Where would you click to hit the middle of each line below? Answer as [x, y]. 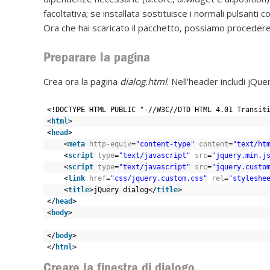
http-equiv [110, 144]
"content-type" [165, 144]
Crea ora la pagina [82, 81]
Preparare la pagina [97, 57]
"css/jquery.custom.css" [159, 178]
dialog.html [143, 81]
